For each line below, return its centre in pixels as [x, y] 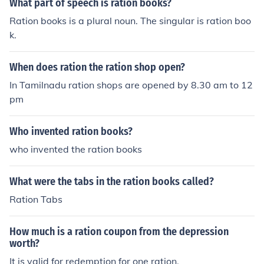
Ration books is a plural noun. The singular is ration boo [130, 21]
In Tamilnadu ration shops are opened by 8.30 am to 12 [131, 85]
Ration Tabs [36, 199]
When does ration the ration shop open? [97, 67]
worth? [24, 243]
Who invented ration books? [71, 131]
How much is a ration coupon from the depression [119, 232]
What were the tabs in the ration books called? [112, 181]
